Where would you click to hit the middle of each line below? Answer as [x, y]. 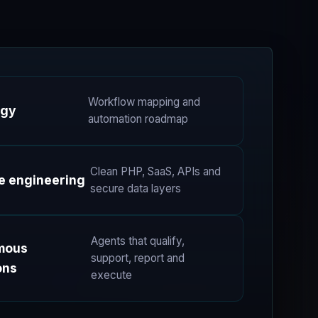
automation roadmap [138, 119]
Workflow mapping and [144, 102]
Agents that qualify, [138, 241]
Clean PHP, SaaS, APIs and [155, 172]
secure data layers [136, 189]
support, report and [138, 258]
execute [111, 275]
